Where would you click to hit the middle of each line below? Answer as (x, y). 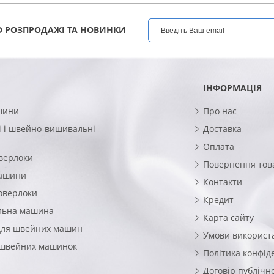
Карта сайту (228, 217)
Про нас (220, 111)
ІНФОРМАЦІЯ (232, 87)
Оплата (218, 146)
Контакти (222, 182)
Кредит (218, 199)
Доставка (222, 128)
